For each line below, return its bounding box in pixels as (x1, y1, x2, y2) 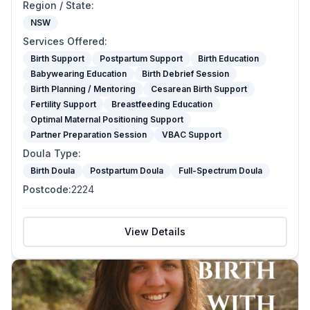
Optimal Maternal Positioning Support (30, 114, 183, 125)
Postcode (23, 183, 69, 195)
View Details (125, 226, 185, 237)
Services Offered (23, 35, 104, 47)
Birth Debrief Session (142, 69, 229, 79)
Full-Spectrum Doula (179, 165, 262, 176)
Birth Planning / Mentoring (30, 84, 136, 94)
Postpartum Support (100, 53, 183, 64)
